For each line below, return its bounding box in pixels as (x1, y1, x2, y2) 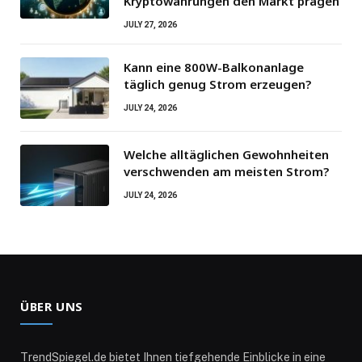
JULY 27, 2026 (124, 19, 177, 29)
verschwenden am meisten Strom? (124, 162, 329, 179)
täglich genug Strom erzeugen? (124, 75, 311, 92)
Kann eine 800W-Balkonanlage (124, 58, 304, 75)
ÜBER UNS (20, 297, 83, 314)
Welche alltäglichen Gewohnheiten (124, 145, 329, 162)
